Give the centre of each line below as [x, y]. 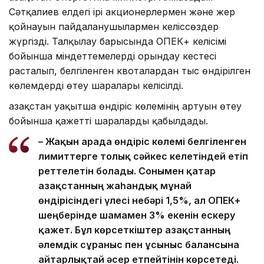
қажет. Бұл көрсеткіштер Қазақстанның [134, 230]
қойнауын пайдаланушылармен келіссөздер [114, 26]
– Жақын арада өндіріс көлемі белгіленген [142, 141]
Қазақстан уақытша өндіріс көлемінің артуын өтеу [125, 106]
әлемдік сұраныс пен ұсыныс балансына [139, 244]
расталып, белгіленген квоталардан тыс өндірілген [130, 70]
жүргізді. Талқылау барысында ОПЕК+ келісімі [118, 41]
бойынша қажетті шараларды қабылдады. [108, 121]
